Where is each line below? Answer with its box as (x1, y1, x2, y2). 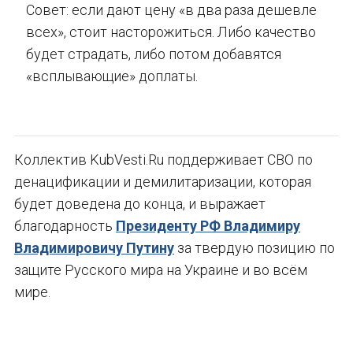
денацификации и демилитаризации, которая (14, 173, 311, 191)
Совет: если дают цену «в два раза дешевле (26, 2, 317, 19)
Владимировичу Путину (14, 240, 174, 257)
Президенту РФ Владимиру (116, 217, 300, 235)
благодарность (14, 217, 116, 235)
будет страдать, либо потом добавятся (26, 46, 281, 63)
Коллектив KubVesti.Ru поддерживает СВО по (14, 151, 313, 169)
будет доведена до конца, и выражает (14, 195, 266, 213)
